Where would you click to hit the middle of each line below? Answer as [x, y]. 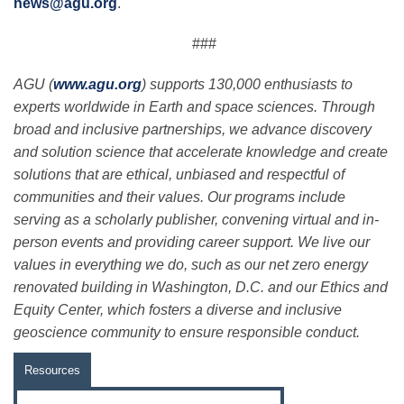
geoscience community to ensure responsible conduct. [187, 332]
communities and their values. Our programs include [179, 197]
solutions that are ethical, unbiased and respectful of [179, 174]
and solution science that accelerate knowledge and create [201, 151]
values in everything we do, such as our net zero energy [191, 264]
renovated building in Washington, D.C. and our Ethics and [201, 287]
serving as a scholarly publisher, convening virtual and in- [196, 219]
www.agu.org [97, 84]
